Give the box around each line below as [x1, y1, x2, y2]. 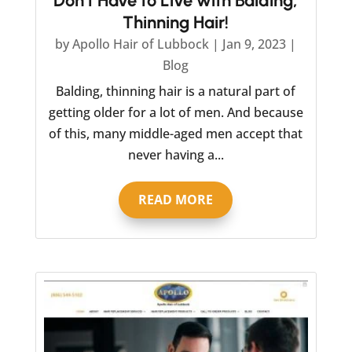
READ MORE [138, 191, 214, 208]
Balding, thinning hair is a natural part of [56, 82, 296, 100]
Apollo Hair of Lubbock [72, 35, 210, 53]
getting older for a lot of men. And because [48, 104, 303, 121]
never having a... [127, 146, 224, 163]
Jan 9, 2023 [222, 35, 287, 53]
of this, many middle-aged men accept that [49, 125, 303, 142]
